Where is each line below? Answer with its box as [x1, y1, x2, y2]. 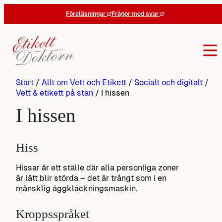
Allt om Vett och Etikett [42, 78, 126, 88]
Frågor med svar [111, 10, 160, 17]
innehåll [3, 25, 33, 34]
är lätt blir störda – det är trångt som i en [16, 173, 166, 183]
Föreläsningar [66, 10, 108, 17]
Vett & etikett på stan [16, 88, 93, 98]
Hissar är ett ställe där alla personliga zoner [16, 163, 179, 172]
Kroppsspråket [16, 207, 89, 221]
